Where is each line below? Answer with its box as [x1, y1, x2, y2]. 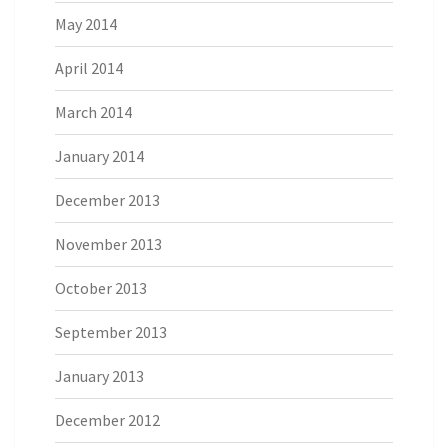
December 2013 [55, 190, 160, 211]
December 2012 [55, 410, 160, 431]
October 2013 [55, 278, 147, 299]
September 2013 [55, 322, 167, 343]
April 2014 [55, 58, 123, 79]
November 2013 [55, 234, 162, 255]
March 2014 [55, 102, 132, 123]
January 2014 [55, 146, 144, 167]
